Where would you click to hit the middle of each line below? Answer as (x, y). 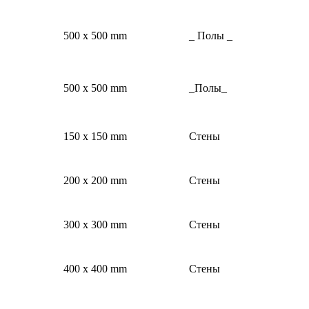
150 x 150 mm (95, 137)
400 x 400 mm (95, 269)
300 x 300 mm (95, 225)
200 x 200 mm (95, 181)
